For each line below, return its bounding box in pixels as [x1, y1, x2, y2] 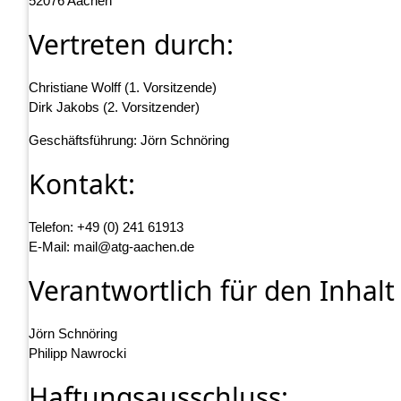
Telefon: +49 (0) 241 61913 [29, 219, 183, 235]
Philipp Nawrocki [29, 346, 126, 362]
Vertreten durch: [29, 26, 234, 64]
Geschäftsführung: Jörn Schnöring [29, 132, 229, 149]
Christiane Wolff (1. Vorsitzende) [29, 80, 217, 96]
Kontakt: [29, 166, 135, 203]
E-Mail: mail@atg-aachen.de [29, 239, 194, 255]
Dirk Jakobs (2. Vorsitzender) [29, 99, 200, 115]
